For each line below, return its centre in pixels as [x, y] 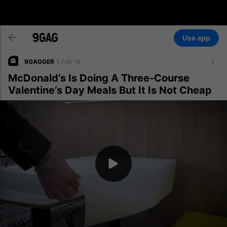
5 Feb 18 [68, 62]
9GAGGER [39, 62]
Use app [196, 38]
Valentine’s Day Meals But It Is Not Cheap [110, 90]
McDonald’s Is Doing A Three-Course [99, 78]
